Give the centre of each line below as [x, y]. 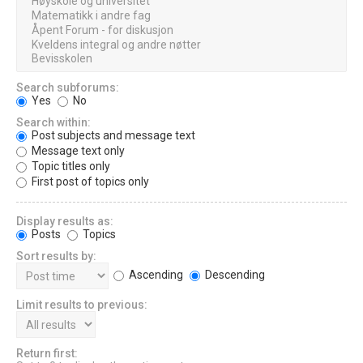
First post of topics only [89, 182]
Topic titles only [70, 167]
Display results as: [65, 222]
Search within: [53, 123]
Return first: [47, 354]
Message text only [77, 151]
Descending [234, 275]
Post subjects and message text [112, 136]
